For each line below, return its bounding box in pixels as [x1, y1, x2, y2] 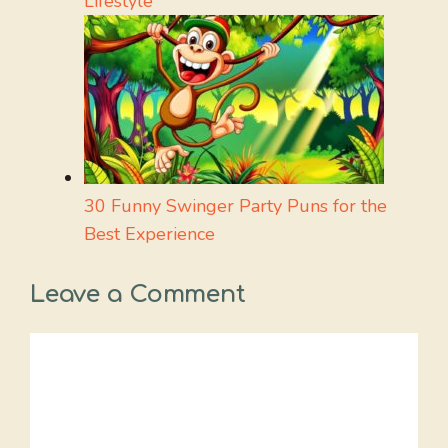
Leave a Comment [30, 281, 246, 309]
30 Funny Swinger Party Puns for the [84, 194, 387, 219]
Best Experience [84, 222, 215, 247]
